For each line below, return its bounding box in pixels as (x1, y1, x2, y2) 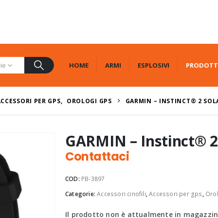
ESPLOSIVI (137, 60, 169, 70)
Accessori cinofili (97, 190, 146, 198)
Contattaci (65, 148, 129, 164)
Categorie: (65, 190, 97, 198)
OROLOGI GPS (66, 97, 112, 105)
